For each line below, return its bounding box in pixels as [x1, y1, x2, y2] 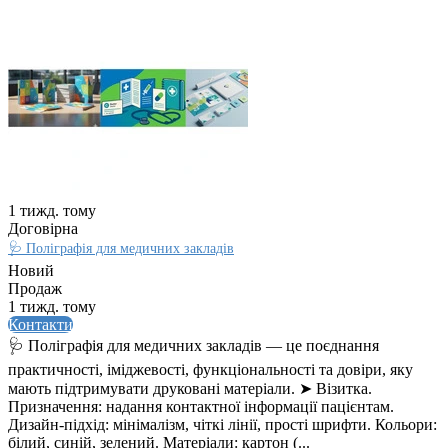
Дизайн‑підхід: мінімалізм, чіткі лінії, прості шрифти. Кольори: [8, 416, 437, 434]
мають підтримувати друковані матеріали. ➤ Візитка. [8, 380, 372, 398]
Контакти [8, 316, 73, 334]
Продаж [8, 280, 62, 298]
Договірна [8, 220, 78, 238]
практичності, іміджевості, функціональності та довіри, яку [8, 361, 413, 379]
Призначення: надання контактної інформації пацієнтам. [8, 398, 394, 416]
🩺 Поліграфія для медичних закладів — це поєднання [8, 337, 379, 355]
